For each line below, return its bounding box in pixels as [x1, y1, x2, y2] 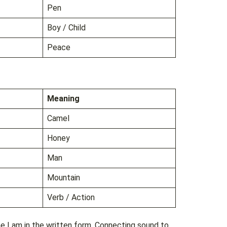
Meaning [47, 94, 80, 104]
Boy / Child [47, 23, 86, 33]
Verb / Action [47, 193, 95, 203]
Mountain [47, 173, 80, 183]
